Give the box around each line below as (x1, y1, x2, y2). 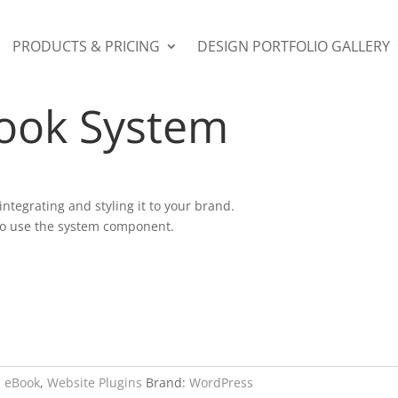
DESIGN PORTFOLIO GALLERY (197, 36, 390, 56)
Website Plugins (47, 373, 143, 391)
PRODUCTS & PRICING (12, 36, 160, 56)
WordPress (189, 373, 254, 391)
